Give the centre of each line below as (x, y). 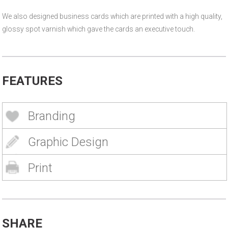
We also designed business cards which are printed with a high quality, (112, 16)
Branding (52, 116)
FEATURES (32, 81)
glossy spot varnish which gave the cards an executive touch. (98, 29)
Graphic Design (68, 142)
